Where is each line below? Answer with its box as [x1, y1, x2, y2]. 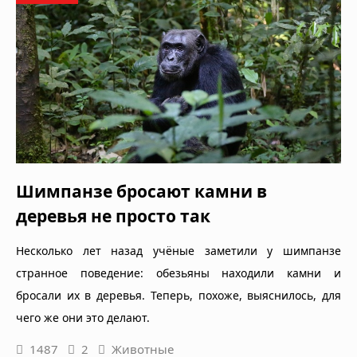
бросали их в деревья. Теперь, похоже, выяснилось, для [16, 287, 341, 303]
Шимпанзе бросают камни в [16, 179, 267, 202]
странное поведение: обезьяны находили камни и [16, 265, 341, 280]
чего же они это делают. [16, 309, 150, 325]
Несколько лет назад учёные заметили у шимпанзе [16, 242, 341, 258]
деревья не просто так [16, 204, 210, 227]
